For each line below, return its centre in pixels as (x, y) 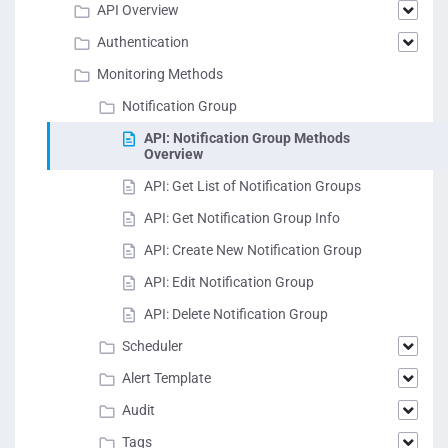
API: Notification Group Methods (247, 138)
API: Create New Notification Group (253, 250)
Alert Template (166, 378)
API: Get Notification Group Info (242, 218)
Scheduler (152, 346)
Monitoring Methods (160, 74)
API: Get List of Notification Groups (252, 186)
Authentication (143, 42)
